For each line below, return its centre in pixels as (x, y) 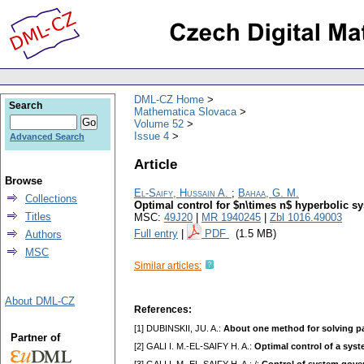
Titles (38, 217)
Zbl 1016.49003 (306, 218)
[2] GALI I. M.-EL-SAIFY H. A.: (194, 347)
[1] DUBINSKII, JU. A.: (179, 329)
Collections (51, 199)
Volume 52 (159, 123)
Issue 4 (152, 136)
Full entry (156, 234)
